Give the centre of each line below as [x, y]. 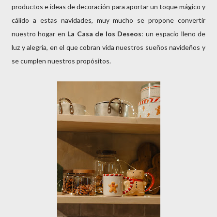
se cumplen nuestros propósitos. [62, 61]
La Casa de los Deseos [105, 34]
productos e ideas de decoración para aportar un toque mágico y [108, 7]
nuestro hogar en [40, 34]
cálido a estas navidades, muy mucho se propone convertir [108, 20]
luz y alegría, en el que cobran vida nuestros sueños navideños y [108, 47]
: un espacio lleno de [174, 34]
